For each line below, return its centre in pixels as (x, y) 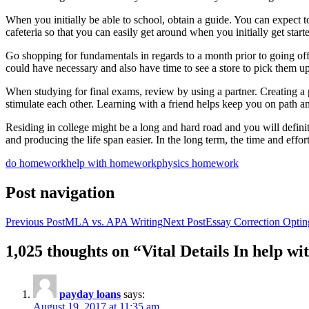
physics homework (198, 163)
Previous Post (35, 222)
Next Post (184, 222)
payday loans (90, 294)
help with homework (111, 163)
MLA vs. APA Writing (114, 222)
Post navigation (60, 193)
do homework (36, 163)
